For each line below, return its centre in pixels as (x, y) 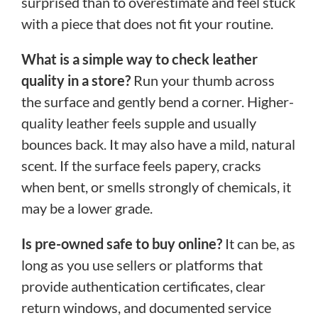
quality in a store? (76, 80)
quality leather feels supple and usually (139, 122)
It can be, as (260, 243)
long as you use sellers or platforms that (142, 264)
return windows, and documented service (146, 307)
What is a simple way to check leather (139, 59)
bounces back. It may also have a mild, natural (158, 144)
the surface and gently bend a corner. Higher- (158, 101)
